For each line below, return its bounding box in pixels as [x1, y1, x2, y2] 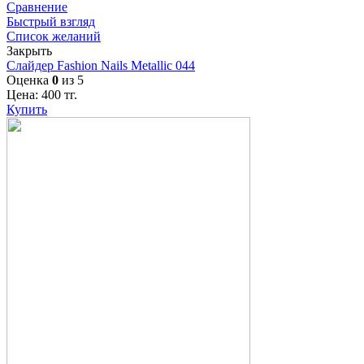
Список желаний [6, 28, 101, 43]
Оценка [6, 72, 52, 87]
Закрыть [6, 43, 52, 58]
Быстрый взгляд [6, 14, 95, 28]
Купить [6, 102, 47, 116]
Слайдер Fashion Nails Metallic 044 [6, 58, 195, 72]
